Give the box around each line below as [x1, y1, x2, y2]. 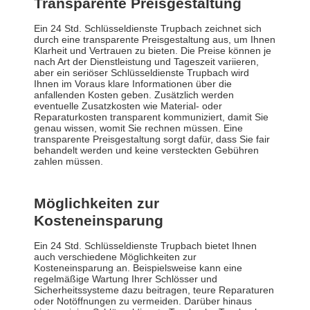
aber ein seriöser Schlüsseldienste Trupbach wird [34, 67, 249, 79]
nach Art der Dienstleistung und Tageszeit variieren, [34, 56, 259, 68]
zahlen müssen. [34, 156, 103, 167]
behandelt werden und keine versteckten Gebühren [34, 145, 259, 156]
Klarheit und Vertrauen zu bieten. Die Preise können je [34, 45, 271, 57]
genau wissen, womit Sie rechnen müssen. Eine [34, 122, 243, 134]
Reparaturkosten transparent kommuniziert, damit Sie [34, 111, 268, 123]
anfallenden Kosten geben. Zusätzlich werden [34, 89, 234, 101]
